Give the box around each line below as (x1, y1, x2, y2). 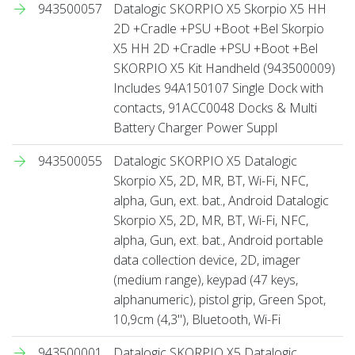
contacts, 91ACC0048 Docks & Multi (113, 98, 317, 116)
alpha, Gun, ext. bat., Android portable (113, 231, 323, 249)
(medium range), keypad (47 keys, (113, 270, 298, 288)
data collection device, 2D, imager (113, 250, 300, 269)
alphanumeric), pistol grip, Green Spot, (113, 290, 326, 308)
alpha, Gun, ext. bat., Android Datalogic (113, 191, 329, 209)
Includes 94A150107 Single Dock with (113, 78, 323, 97)
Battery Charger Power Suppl (113, 118, 277, 136)
